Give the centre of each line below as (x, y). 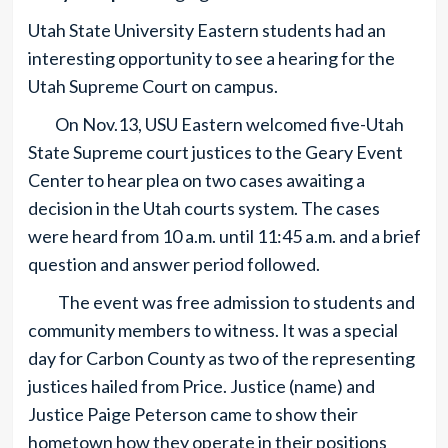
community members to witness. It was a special (212, 329)
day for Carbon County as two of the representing (221, 357)
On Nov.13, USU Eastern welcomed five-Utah (215, 123)
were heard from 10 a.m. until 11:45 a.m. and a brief (224, 235)
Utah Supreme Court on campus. (152, 85)
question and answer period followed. (173, 263)
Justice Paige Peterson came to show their (192, 413)
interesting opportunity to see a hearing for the (211, 57)
